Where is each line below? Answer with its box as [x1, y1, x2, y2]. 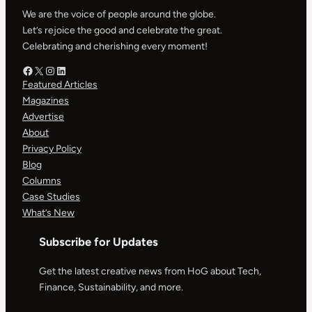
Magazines [22, 94, 69, 107]
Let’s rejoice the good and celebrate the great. [22, 24, 222, 36]
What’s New [22, 206, 75, 219]
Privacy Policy [22, 142, 81, 155]
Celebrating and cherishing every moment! [22, 40, 208, 52]
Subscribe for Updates [39, 235, 158, 249]
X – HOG [33, 63, 58, 77]
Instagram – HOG [44, 63, 69, 77]
